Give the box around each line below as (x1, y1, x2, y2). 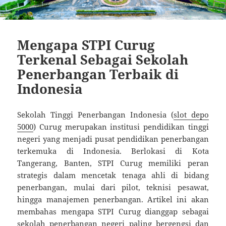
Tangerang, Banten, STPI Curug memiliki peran (17, 158, 209, 168)
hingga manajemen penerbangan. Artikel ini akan (17, 194, 209, 205)
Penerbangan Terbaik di (17, 65, 179, 84)
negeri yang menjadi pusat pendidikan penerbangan (17, 134, 209, 144)
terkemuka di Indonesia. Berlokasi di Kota (17, 146, 209, 156)
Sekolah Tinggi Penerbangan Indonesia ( (17, 109, 174, 120)
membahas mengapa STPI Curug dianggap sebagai (17, 206, 209, 217)
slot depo (173, 109, 209, 120)
